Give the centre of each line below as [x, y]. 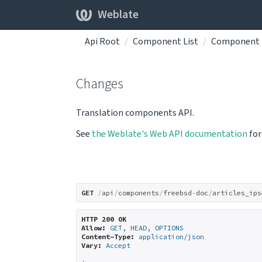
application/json [171, 237]
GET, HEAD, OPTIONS [147, 228]
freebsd [177, 193]
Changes [100, 84]
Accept [118, 245]
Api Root [102, 42]
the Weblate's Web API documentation [170, 134]
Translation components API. [135, 113]
